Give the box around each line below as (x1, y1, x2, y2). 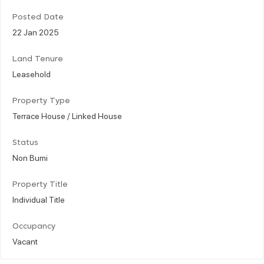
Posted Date (12, 13, 64, 21)
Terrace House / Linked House (12, 110, 122, 121)
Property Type (12, 97, 70, 105)
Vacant (12, 235, 38, 246)
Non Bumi (12, 151, 48, 163)
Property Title (12, 180, 68, 189)
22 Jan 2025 (12, 26, 59, 37)
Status (12, 138, 38, 147)
